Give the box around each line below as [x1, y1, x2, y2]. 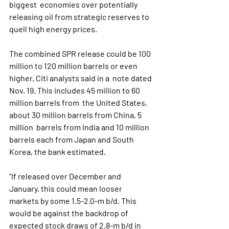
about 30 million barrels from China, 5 [9, 110, 143, 120]
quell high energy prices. [9, 24, 97, 34]
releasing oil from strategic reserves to [9, 12, 152, 21]
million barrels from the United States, [9, 98, 149, 107]
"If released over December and [9, 171, 124, 181]
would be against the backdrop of [9, 208, 130, 218]
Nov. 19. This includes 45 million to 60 [9, 85, 142, 95]
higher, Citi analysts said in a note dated [9, 73, 153, 83]
